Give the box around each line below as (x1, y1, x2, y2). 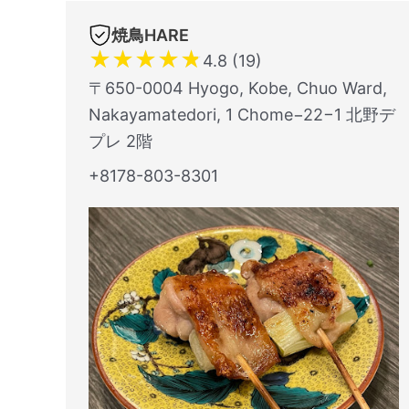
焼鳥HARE (111, 26, 189, 45)
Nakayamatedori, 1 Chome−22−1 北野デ (89, 105, 395, 124)
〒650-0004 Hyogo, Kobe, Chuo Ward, (89, 79, 387, 98)
